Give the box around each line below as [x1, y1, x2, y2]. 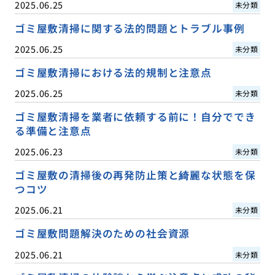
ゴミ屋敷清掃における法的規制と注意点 [14, 65, 212, 80]
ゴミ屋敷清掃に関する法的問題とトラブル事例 [14, 21, 245, 36]
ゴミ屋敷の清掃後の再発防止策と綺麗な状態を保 [14, 168, 256, 183]
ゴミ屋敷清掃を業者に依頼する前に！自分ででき [14, 109, 256, 125]
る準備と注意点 [14, 123, 91, 139]
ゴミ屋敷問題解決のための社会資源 [14, 226, 190, 241]
